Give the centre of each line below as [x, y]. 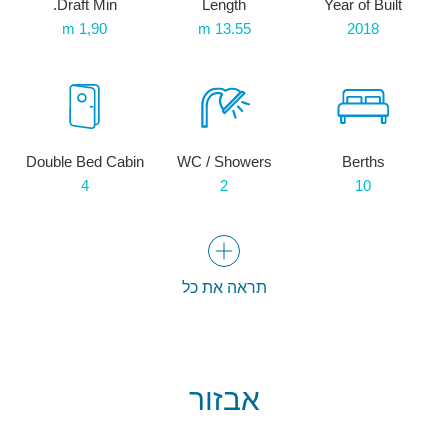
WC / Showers [224, 162]
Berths [363, 162]
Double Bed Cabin [84, 162]
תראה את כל [224, 288]
